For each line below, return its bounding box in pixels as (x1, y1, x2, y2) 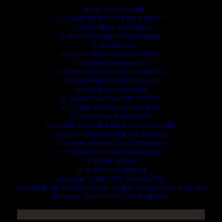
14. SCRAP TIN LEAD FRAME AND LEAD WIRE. (45, 122, 177, 129)
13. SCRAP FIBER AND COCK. (69, 113, 153, 120)
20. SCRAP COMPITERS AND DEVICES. (56, 175, 166, 183)
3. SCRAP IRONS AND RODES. (69, 24, 153, 31)
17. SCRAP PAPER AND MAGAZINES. (59, 149, 163, 156)
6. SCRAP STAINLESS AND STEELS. (62, 51, 160, 58)
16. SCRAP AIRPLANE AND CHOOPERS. (55, 140, 167, 147)
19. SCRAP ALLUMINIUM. (75, 166, 147, 174)
